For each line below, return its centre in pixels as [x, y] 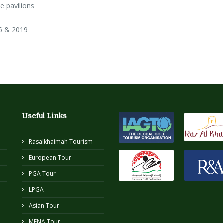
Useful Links [44, 116]
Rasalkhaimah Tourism [61, 142]
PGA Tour [42, 174]
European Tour [50, 158]
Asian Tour [44, 206]
